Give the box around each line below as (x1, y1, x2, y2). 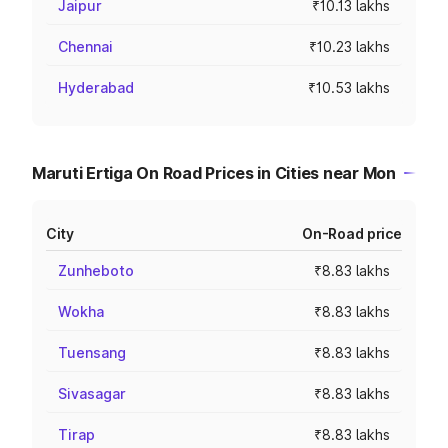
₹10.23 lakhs (309, 38, 390, 55)
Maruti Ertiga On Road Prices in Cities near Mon (32, 163, 396, 183)
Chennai (58, 38, 113, 55)
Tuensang (58, 344, 126, 361)
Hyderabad (58, 79, 134, 96)
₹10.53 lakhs (308, 79, 390, 96)
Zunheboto (58, 262, 134, 279)
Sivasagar (58, 385, 126, 402)
